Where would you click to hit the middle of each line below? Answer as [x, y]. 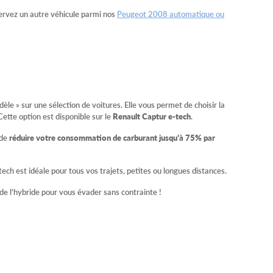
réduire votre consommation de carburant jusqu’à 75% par [112, 138]
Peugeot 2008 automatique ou [171, 14]
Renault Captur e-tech [152, 116]
